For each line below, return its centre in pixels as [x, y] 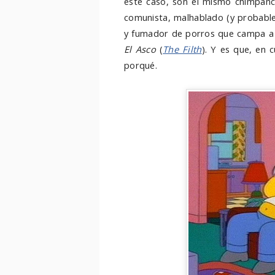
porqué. [141, 65]
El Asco [140, 49]
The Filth [182, 49]
